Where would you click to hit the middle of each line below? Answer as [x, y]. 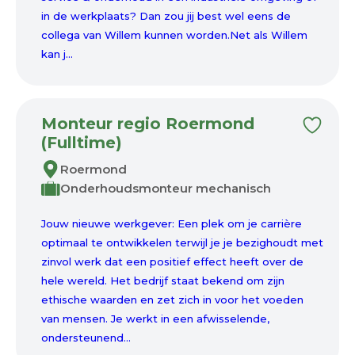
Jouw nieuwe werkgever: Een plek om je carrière [172, 223]
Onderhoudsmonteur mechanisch [166, 188]
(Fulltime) [82, 143]
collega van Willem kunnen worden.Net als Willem [174, 35]
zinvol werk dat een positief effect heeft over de [172, 261]
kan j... [57, 54]
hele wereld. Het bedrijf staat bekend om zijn [163, 281]
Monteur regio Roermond [148, 124]
